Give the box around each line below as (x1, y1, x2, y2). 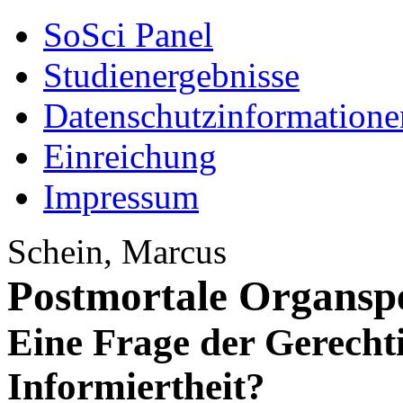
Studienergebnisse (43, 56, 300, 94)
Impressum (43, 177, 199, 216)
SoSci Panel (43, 15, 213, 54)
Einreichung (43, 137, 217, 175)
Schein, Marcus (7, 232, 227, 271)
